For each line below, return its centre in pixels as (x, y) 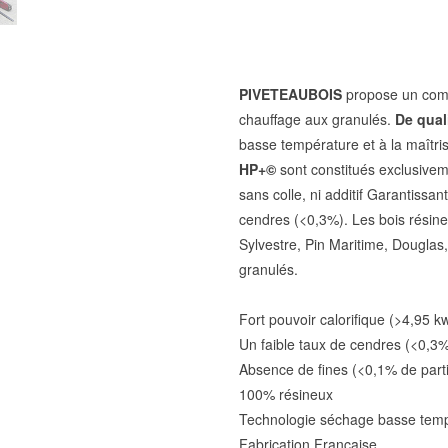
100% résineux (290, 394)
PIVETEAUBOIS (290, 94)
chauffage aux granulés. (317, 119)
